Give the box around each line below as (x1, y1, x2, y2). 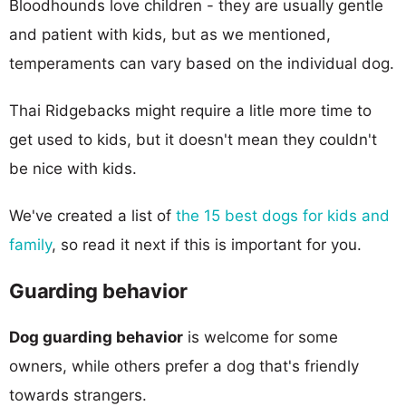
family (9, 235, 52, 254)
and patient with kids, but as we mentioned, (9, 24, 331, 43)
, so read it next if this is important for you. (52, 235, 362, 254)
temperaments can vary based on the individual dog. (9, 53, 394, 72)
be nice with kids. (9, 159, 137, 178)
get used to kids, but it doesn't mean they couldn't (9, 130, 377, 149)
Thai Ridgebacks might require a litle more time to (9, 101, 372, 120)
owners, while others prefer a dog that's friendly (9, 356, 359, 375)
